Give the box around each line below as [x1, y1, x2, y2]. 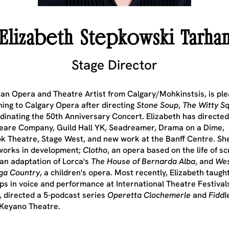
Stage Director [72, 56, 157, 74]
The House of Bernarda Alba [91, 156, 195, 167]
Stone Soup [136, 100, 178, 110]
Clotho [83, 145, 107, 155]
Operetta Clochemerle [107, 190, 191, 200]
